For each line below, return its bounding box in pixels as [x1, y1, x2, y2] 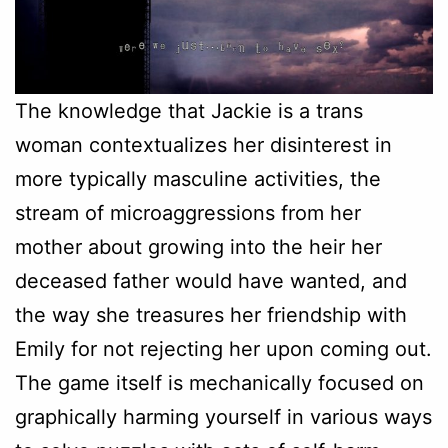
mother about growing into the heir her [15, 234, 382, 259]
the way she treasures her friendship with [15, 302, 407, 327]
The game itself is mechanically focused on [15, 370, 424, 395]
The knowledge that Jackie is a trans [15, 98, 363, 123]
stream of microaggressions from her [15, 200, 361, 225]
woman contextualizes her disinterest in [15, 132, 392, 157]
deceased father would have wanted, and [15, 268, 407, 293]
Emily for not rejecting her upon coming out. [15, 336, 432, 361]
